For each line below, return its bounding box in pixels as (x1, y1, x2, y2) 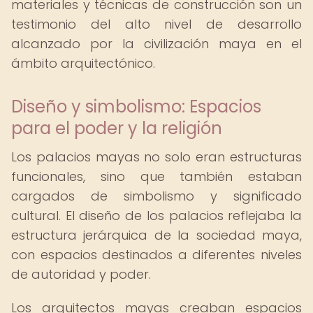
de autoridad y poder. (11, 265, 151, 283)
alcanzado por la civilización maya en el (11, 35, 302, 52)
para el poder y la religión (11, 117, 222, 140)
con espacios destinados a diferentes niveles (11, 246, 302, 263)
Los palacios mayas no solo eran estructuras (11, 148, 302, 166)
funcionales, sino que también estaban (11, 168, 302, 185)
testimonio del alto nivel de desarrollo (11, 15, 302, 33)
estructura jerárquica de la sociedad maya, (11, 226, 302, 244)
